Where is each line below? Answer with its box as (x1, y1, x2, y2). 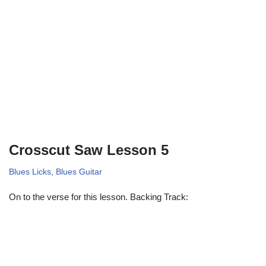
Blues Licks (9, 167, 51, 176)
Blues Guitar (56, 167, 102, 176)
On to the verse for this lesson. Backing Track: (9, 191, 188, 202)
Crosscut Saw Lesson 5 (9, 141, 169, 158)
